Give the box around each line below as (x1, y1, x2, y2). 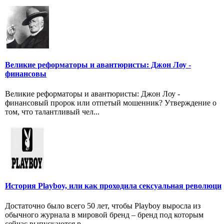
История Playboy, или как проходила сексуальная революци (5, 181, 221, 190)
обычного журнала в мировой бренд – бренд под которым (5, 210, 203, 219)
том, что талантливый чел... (5, 107, 99, 116)
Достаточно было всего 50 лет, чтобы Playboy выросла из (5, 201, 200, 210)
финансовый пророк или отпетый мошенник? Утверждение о (5, 98, 216, 107)
